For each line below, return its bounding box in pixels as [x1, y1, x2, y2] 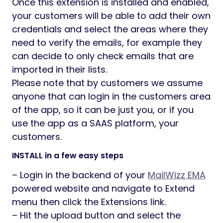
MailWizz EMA [148, 168, 206, 181]
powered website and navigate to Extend [12, 182, 195, 195]
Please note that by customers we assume [12, 76, 203, 89]
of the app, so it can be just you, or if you [12, 103, 194, 116]
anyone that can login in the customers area [12, 90, 211, 103]
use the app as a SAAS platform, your [12, 116, 179, 129]
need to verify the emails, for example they [12, 36, 202, 49]
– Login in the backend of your [12, 168, 148, 181]
